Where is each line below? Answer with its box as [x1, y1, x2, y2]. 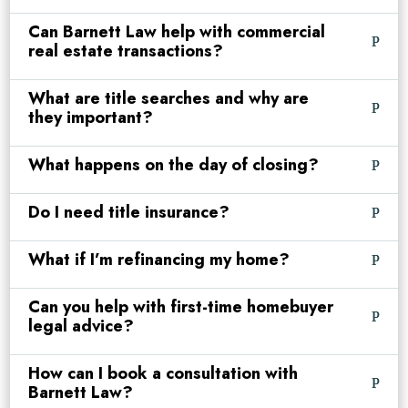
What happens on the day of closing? [28, 153, 320, 178]
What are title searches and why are [28, 87, 310, 111]
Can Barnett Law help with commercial [28, 20, 326, 45]
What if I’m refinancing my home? [28, 248, 291, 272]
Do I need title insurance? [28, 200, 230, 225]
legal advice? [28, 314, 135, 339]
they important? [28, 106, 154, 130]
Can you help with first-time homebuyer [28, 295, 334, 320]
